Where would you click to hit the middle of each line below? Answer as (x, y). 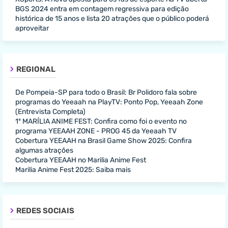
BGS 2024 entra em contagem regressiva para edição (102, 9)
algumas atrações (44, 150)
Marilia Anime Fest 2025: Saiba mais (73, 169)
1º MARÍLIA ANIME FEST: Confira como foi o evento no (101, 121)
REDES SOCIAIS (45, 210)
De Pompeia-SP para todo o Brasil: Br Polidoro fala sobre (106, 92)
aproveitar (32, 28)
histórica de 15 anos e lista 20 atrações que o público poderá (112, 18)
